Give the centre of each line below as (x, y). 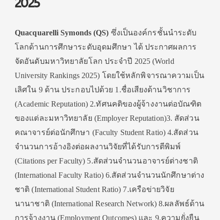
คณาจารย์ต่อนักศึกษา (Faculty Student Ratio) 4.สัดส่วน (107, 132)
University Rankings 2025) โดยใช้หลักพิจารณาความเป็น (110, 75)
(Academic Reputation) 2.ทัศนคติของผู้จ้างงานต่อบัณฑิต (108, 104)
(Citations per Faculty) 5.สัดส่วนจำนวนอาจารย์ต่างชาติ (106, 161)
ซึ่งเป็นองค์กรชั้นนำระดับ (153, 33)
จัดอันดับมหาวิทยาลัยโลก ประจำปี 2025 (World (95, 61)
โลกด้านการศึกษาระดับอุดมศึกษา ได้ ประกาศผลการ (106, 47)
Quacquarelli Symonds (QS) (62, 33)
